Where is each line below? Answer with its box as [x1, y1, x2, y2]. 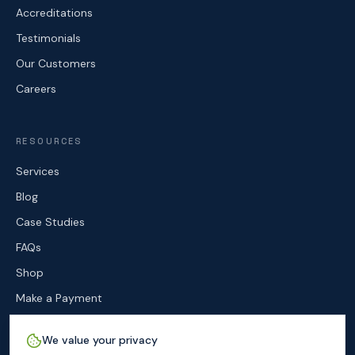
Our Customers [16, 56, 96, 71]
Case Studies [16, 215, 85, 229]
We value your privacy [42, 333, 158, 347]
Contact [16, 316, 59, 330]
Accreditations [16, 6, 93, 20]
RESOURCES [16, 136, 83, 147]
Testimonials [16, 31, 81, 45]
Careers [16, 82, 56, 96]
